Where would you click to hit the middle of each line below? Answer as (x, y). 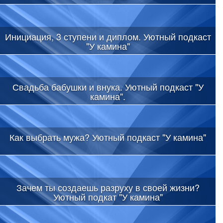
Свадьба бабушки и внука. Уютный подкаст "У (108, 86)
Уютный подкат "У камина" (108, 196)
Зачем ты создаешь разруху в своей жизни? (108, 187)
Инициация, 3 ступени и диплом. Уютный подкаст (108, 36)
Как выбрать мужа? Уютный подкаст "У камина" (108, 137)
